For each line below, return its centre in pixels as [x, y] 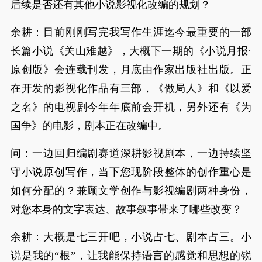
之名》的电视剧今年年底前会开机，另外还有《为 [131, 107]
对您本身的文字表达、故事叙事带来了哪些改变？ [126, 209]
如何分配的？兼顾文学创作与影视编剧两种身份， [131, 191]
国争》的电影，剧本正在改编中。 [89, 126]
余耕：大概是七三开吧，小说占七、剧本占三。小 [131, 237]
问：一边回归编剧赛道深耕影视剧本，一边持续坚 [131, 153]
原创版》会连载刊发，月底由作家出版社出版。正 [131, 70]
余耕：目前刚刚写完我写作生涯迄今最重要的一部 [131, 32]
